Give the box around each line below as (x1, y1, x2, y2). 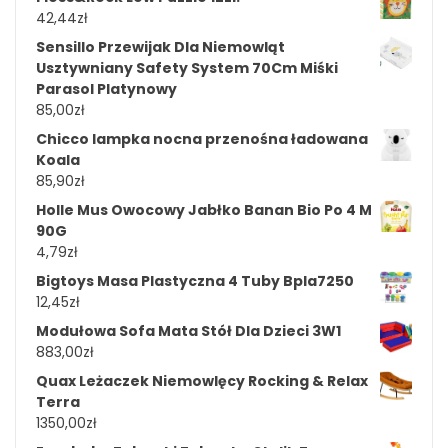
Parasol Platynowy (36, 78, 177, 99)
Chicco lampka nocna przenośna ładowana (36, 128, 368, 149)
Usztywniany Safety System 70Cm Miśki (36, 57, 338, 78)
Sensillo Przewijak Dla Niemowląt (36, 36, 285, 57)
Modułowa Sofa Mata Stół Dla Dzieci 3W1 (36, 320, 341, 341)
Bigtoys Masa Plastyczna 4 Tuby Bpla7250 (36, 270, 354, 291)
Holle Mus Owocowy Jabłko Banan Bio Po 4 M (36, 199, 372, 220)
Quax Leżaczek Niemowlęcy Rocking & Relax (36, 370, 368, 391)
